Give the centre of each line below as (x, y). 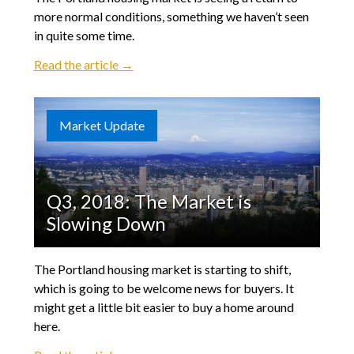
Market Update (102, 126)
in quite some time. (84, 36)
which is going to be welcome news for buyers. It (164, 288)
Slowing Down (106, 224)
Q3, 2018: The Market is (149, 201)
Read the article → (83, 65)
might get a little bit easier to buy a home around (164, 307)
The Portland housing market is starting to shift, (162, 269)
